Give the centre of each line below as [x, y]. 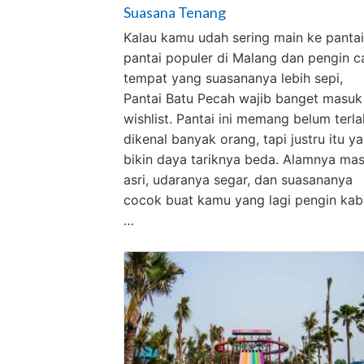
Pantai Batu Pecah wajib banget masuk [243, 98]
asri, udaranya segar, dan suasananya [238, 179]
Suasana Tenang [175, 12]
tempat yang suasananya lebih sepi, [233, 78]
